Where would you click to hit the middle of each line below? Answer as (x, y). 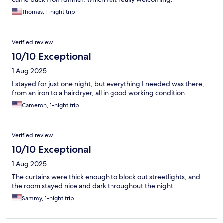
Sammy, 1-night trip (48, 198)
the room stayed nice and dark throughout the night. (94, 186)
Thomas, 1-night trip (49, 12)
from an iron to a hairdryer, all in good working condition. (99, 93)
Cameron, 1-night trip (51, 105)
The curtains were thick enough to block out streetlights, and (106, 177)
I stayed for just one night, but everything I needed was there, (108, 84)
